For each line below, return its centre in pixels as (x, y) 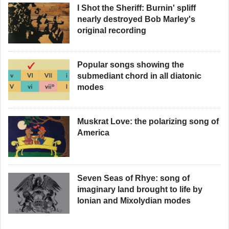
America (93, 133)
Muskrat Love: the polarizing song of (148, 121)
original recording (112, 30)
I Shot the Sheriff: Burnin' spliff (136, 8)
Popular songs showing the (131, 65)
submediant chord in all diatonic (139, 76)
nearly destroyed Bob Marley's (136, 19)
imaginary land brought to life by (140, 189)
